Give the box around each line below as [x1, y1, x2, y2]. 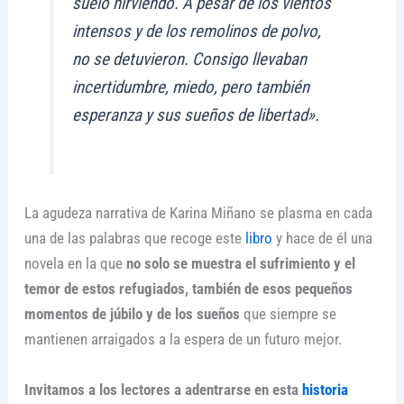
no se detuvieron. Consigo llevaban [72, 49, 308, 70]
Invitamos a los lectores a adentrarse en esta [23, 381, 302, 399]
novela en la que [23, 254, 126, 273]
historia [301, 381, 348, 399]
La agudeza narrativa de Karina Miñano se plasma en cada [23, 204, 372, 223]
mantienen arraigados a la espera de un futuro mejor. [23, 330, 342, 349]
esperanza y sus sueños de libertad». [72, 105, 320, 126]
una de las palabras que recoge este [23, 229, 245, 248]
